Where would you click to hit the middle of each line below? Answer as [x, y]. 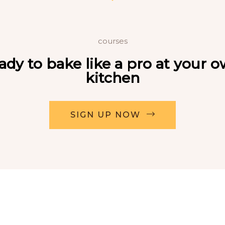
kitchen [113, 78]
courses [113, 41]
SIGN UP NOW [105, 115]
